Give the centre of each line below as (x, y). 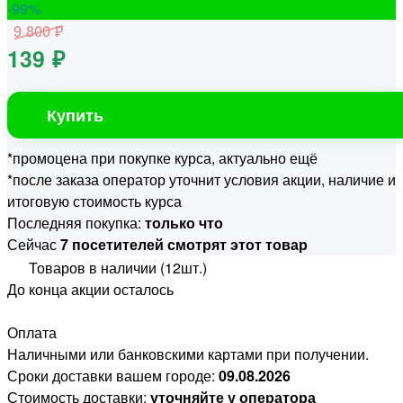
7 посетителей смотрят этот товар (184, 245)
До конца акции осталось (90, 290)
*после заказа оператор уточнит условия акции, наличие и (201, 180)
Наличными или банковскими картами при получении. (188, 354)
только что (184, 223)
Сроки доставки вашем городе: (113, 376)
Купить (75, 115)
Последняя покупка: (76, 223)
